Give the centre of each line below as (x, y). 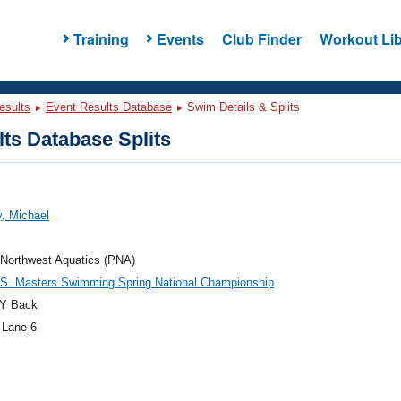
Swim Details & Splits (242, 107)
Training (101, 38)
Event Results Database (109, 107)
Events (180, 38)
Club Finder (261, 38)
